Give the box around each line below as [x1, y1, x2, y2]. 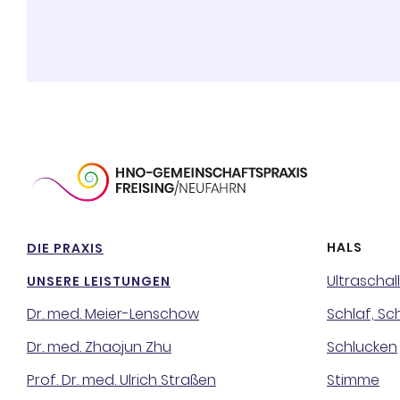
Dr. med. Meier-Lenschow [27, 304, 199, 324]
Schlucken [327, 337, 397, 357]
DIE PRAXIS [27, 239, 104, 257]
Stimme [327, 370, 379, 390]
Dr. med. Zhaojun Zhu [27, 337, 171, 357]
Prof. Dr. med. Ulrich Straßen [27, 370, 216, 390]
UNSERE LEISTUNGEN [27, 272, 171, 290]
